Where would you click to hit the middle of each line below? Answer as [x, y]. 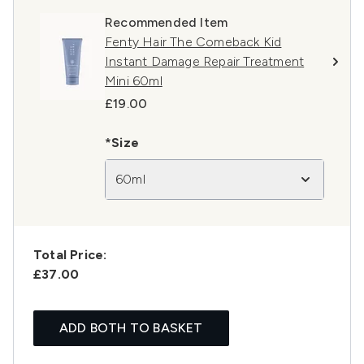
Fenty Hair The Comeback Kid [193, 42]
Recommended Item [167, 23]
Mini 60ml [134, 81]
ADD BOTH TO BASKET [131, 328]
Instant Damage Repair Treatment [205, 62]
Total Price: [70, 255]
